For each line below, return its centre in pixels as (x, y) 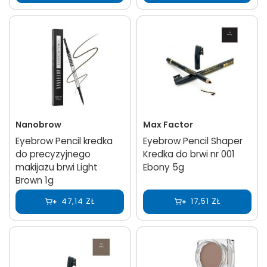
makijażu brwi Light (57, 167)
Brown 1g (35, 180)
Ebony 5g (164, 167)
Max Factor (168, 124)
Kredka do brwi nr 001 (189, 154)
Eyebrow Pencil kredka (64, 141)
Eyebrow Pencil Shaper (193, 141)
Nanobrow (38, 124)
